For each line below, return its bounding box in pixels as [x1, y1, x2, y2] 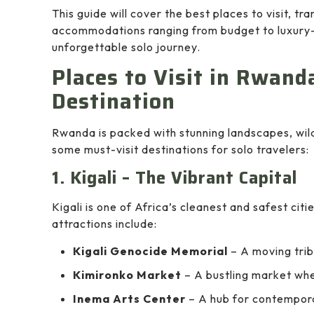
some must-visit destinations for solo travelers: [52, 142, 309, 156]
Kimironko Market [73, 268, 182, 282]
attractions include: [52, 217, 157, 231]
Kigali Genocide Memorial [73, 244, 228, 258]
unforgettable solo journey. [52, 40, 200, 54]
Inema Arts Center [73, 292, 186, 306]
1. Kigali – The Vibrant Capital [52, 165, 297, 191]
